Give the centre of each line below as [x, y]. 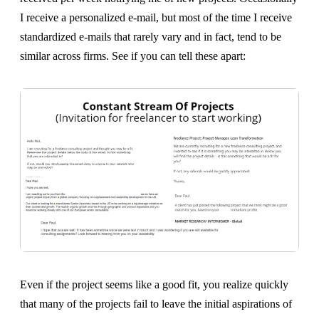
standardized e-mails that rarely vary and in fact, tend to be [151, 37]
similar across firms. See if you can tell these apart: [133, 56]
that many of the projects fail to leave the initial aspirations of [156, 304]
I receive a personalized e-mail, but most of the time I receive [156, 18]
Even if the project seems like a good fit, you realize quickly [154, 285]
